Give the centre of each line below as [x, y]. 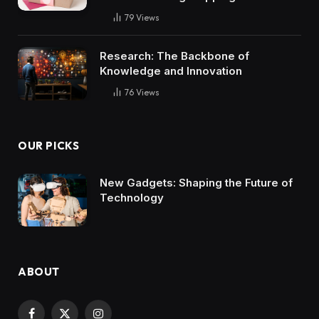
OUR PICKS [49, 145]
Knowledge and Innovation [171, 71]
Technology [132, 197]
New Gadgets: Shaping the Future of [196, 182]
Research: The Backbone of [174, 56]
